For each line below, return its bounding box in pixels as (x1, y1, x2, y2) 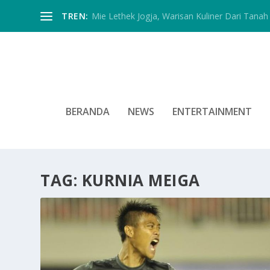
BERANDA (66, 104, 110, 118)
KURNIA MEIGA (81, 169, 200, 191)
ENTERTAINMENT (172, 104, 252, 118)
